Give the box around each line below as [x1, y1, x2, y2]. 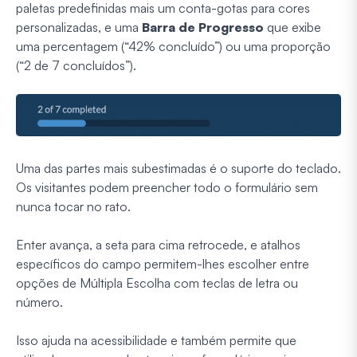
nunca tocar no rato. [16, 198, 131, 214]
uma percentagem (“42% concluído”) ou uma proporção [16, 38, 331, 55]
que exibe [264, 19, 321, 36]
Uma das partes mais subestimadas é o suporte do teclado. [16, 159, 341, 176]
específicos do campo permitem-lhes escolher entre [16, 255, 309, 272]
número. [16, 293, 63, 310]
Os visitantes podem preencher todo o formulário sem [16, 178, 318, 195]
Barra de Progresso [142, 19, 264, 36]
